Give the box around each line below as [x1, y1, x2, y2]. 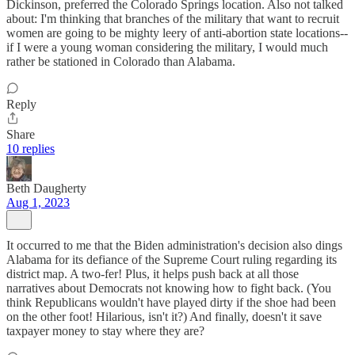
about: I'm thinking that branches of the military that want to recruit [6, 12, 339, 26]
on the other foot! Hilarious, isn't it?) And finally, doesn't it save [6, 310, 322, 324]
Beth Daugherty [6, 181, 86, 196]
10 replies [6, 142, 55, 156]
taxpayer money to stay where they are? [6, 324, 204, 338]
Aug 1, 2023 [6, 196, 70, 210]
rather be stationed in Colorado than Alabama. [6, 55, 235, 69]
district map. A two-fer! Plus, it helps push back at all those [6, 267, 299, 281]
